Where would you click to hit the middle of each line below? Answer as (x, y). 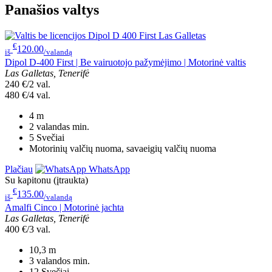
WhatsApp (108, 169)
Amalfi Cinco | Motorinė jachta (64, 207)
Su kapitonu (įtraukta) (46, 180)
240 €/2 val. (28, 84)
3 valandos (50, 260)
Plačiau (19, 169)
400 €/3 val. (28, 229)
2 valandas (49, 127)
